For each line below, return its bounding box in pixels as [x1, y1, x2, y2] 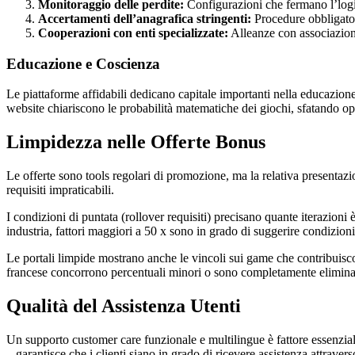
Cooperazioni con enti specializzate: [38, 26, 228, 40]
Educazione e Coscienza [6, 55, 160, 72]
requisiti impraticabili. [6, 183, 114, 197]
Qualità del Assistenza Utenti [6, 296, 241, 317]
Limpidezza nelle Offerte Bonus [6, 132, 265, 153]
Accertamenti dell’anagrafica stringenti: [38, 12, 251, 26]
